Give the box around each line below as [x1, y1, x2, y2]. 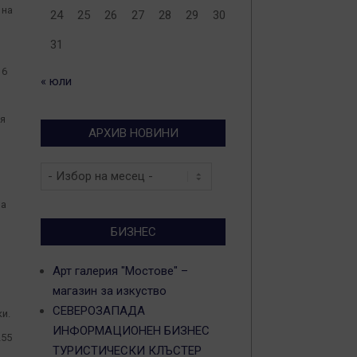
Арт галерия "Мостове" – [53, 264, 188, 278]
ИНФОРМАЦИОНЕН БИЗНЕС [53, 324, 210, 338]
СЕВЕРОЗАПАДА [53, 304, 145, 318]
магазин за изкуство [53, 284, 167, 298]
